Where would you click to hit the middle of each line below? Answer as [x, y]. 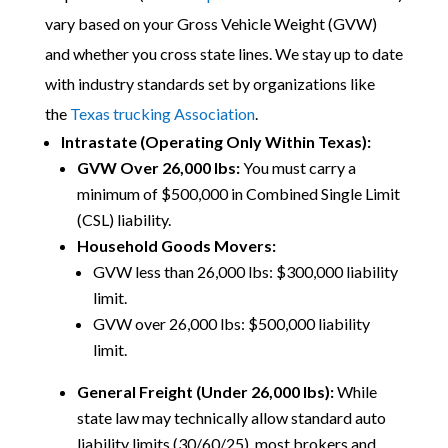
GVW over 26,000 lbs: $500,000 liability [231, 323]
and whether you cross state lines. [159, 53]
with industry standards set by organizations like [209, 83]
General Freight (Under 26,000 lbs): [205, 391]
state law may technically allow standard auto [231, 417]
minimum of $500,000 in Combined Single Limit [238, 193]
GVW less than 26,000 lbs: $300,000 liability [245, 271]
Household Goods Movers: [176, 245]
